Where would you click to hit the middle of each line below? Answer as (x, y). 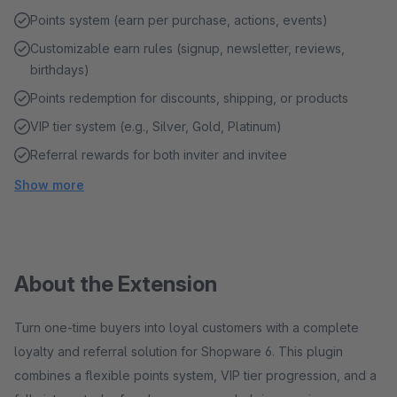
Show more (49, 185)
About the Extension (116, 284)
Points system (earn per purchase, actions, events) (179, 20)
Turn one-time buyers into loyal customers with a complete (187, 327)
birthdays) (60, 70)
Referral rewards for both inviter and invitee (159, 155)
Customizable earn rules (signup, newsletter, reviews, (187, 48)
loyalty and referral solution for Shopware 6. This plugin (179, 351)
